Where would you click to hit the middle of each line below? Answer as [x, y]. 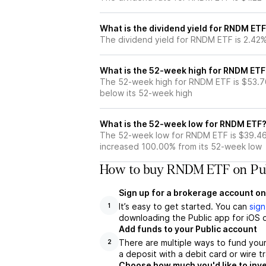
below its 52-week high [146, 93]
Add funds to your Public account [188, 229]
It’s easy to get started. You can [184, 206]
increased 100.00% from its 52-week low [181, 146]
